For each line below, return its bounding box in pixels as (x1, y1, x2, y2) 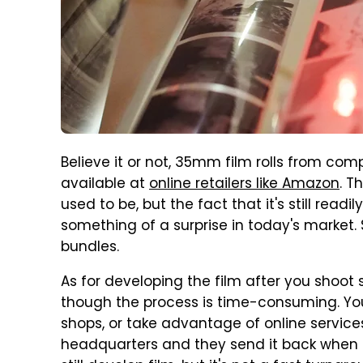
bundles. (61, 237, 119, 259)
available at (61, 173, 149, 196)
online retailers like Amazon (149, 173, 340, 196)
